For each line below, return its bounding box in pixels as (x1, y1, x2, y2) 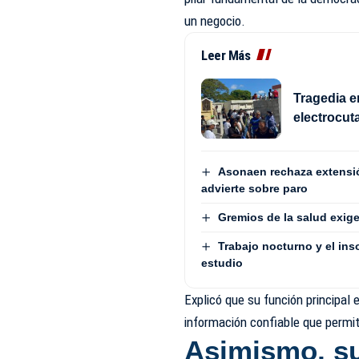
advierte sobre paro (201, 181, 309, 195)
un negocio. (184, 12, 246, 29)
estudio (201, 256, 244, 270)
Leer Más (201, 46, 251, 63)
